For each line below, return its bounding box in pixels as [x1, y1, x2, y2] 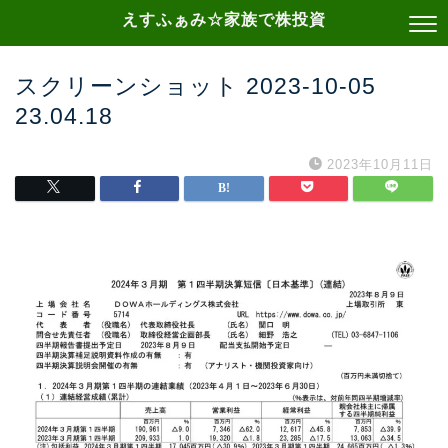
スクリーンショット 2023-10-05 [15, 73, 376, 99]
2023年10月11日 [327, 157, 433, 172]
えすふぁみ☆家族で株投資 [122, 11, 326, 28]
